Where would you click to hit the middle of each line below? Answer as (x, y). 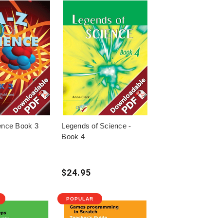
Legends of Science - (96, 126)
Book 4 (73, 136)
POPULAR (80, 199)
